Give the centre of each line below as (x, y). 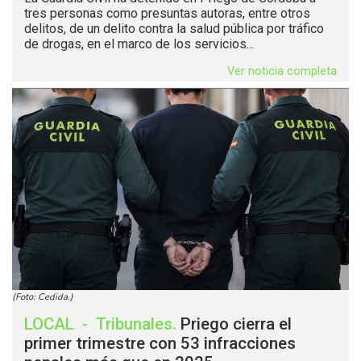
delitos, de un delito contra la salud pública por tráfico (174, 29)
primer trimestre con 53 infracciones (160, 344)
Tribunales (134, 324)
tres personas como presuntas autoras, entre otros (167, 14)
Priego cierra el (236, 324)
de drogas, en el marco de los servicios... (139, 44)
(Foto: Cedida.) (43, 297)
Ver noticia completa (282, 72)
